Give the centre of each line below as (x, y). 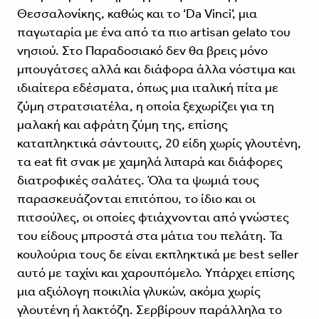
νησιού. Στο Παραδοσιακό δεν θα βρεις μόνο (142, 50)
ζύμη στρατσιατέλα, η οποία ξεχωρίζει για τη (145, 106)
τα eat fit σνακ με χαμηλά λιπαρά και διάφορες (150, 161)
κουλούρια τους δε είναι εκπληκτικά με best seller (158, 254)
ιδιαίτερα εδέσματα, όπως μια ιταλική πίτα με (147, 87)
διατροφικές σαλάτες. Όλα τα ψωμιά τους (138, 180)
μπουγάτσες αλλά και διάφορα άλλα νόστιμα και (156, 69)
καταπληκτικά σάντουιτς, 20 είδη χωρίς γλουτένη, (159, 143)
